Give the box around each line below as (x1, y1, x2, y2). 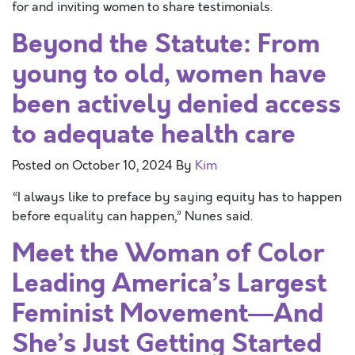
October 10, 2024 (72, 157, 173, 174)
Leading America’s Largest (12, 265, 326, 301)
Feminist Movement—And (12, 296, 323, 331)
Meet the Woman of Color (12, 235, 324, 271)
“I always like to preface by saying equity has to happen (12, 189, 342, 206)
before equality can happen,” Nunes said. (12, 208, 253, 225)
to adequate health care (12, 116, 296, 152)
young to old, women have (12, 56, 326, 92)
